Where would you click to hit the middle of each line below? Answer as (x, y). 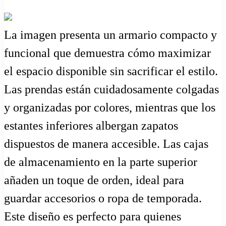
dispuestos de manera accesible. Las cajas (106, 144)
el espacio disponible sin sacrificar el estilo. (111, 71)
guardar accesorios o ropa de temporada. (103, 199)
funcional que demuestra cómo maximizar (107, 53)
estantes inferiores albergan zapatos (91, 126)
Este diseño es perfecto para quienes (93, 217)
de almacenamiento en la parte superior (101, 162)
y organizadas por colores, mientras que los (110, 108)
